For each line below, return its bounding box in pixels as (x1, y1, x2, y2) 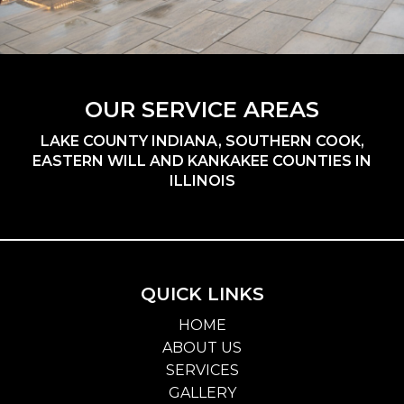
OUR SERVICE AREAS (85, 96, 319, 123)
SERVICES (165, 361, 239, 379)
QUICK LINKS (140, 282, 264, 305)
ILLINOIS (169, 171, 235, 189)
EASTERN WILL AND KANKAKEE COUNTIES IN (32, 151, 372, 170)
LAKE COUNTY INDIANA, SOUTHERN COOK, (40, 132, 364, 150)
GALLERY (168, 383, 236, 401)
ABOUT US (162, 338, 242, 356)
